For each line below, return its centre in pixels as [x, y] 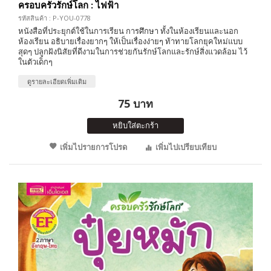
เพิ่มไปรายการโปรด [93, 147]
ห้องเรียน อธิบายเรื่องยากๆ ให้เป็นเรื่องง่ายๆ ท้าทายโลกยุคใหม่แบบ [130, 41]
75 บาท [135, 103]
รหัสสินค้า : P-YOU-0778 [54, 18]
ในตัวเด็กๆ [35, 61]
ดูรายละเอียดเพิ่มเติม [57, 81]
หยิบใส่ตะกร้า [135, 125]
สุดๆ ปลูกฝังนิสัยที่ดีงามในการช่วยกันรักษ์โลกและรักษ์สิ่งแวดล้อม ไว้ [133, 51]
